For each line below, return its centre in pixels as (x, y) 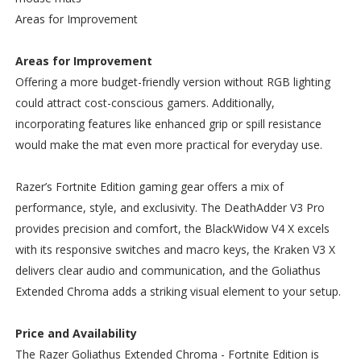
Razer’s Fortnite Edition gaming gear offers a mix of (149, 187)
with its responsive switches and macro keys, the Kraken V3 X (175, 250)
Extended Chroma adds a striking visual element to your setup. (178, 292)
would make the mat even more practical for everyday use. (168, 145)
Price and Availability (76, 334)
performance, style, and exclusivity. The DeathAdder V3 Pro (170, 208)
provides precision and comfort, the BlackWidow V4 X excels (172, 229)
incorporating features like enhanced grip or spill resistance (168, 124)
